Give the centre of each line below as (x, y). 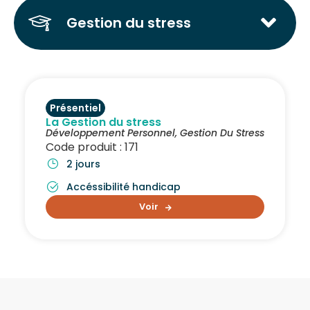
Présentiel (75, 108)
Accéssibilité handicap (124, 186)
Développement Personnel (110, 133)
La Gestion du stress (103, 122)
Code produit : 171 (92, 147)
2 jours (83, 164)
